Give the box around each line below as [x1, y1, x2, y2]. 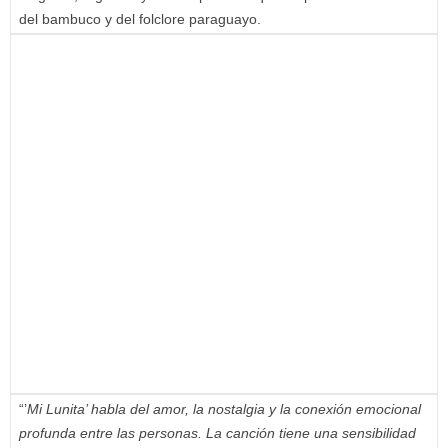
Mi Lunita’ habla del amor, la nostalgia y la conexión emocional [27, 400, 421, 417]
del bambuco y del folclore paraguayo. [19, 10, 261, 27]
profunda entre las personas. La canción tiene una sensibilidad [19, 424, 416, 441]
